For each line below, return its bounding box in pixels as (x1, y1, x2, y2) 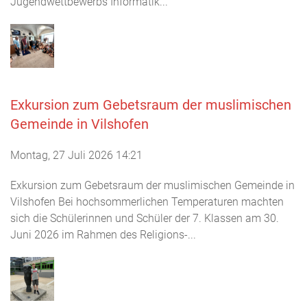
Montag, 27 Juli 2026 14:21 (10, 148, 143, 162)
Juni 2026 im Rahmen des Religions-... (10, 228, 196, 241)
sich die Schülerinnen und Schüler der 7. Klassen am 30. (10, 211, 279, 225)
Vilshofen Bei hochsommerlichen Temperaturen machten (10, 195, 284, 208)
